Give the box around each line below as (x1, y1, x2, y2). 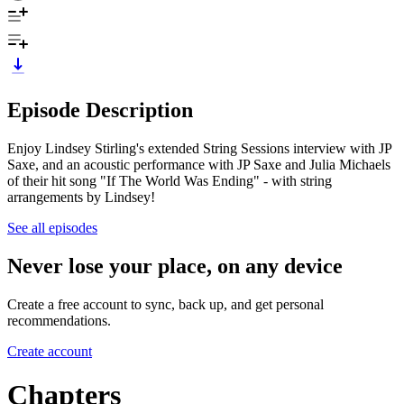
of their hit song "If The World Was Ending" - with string (7, 172, 332, 188)
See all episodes (7, 219, 97, 235)
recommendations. (7, 312, 111, 328)
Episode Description (7, 97, 193, 122)
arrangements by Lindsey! (7, 188, 155, 205)
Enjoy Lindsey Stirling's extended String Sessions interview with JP (7, 140, 391, 156)
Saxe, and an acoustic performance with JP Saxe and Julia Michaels (7, 156, 390, 172)
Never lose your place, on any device (7, 253, 343, 278)
